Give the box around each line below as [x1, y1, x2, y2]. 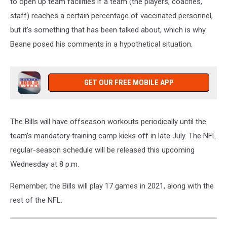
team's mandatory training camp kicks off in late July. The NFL [10, 131, 216, 140]
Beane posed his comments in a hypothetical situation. [10, 39, 193, 49]
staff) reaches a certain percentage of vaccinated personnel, [10, 11, 213, 20]
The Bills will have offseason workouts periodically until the [10, 117, 206, 126]
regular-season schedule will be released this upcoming [10, 145, 195, 155]
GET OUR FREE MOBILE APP [84, 78, 174, 87]
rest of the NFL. [10, 195, 62, 205]
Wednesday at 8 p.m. [10, 159, 79, 169]
